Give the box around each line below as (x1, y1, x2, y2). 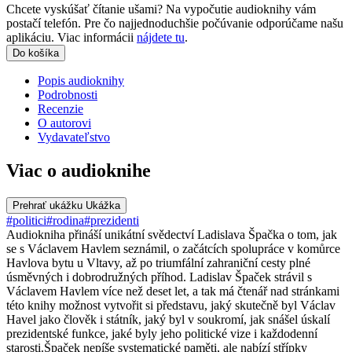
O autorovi (38, 116, 91, 130)
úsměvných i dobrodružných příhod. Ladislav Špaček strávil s (6, 269, 312, 284)
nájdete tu (137, 31, 185, 45)
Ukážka (86, 199, 120, 211)
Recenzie (38, 102, 83, 116)
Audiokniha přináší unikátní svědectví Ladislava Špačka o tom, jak (6, 227, 337, 241)
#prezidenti (84, 213, 139, 227)
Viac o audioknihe (6, 160, 151, 181)
